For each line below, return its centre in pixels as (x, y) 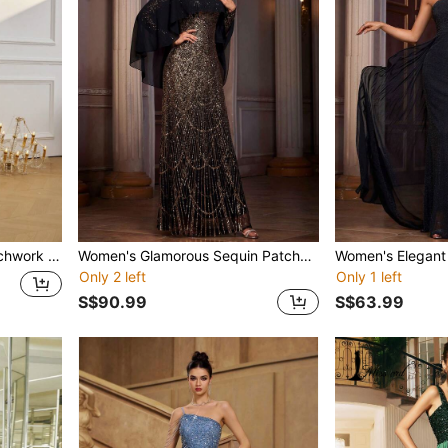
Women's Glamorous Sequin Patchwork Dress (306, 255)
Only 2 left (113, 276)
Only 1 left (368, 276)
